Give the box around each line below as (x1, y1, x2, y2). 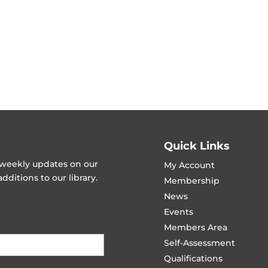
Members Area (163, 222, 227, 233)
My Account (163, 160, 215, 171)
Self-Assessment (163, 237, 235, 249)
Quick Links (163, 139, 230, 153)
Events (163, 206, 193, 218)
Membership (163, 175, 220, 187)
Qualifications (163, 253, 223, 264)
